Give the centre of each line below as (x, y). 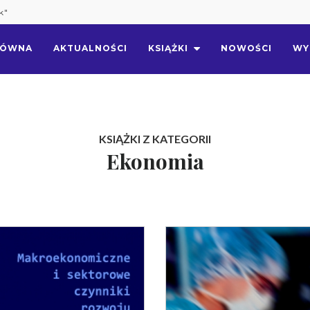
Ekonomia (155, 161)
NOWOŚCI (246, 48)
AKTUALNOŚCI (90, 48)
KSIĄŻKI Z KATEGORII (155, 139)
